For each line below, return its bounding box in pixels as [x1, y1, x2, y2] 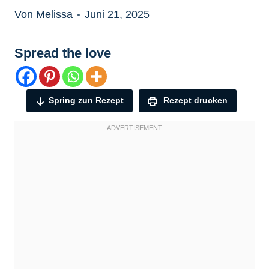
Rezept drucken [161, 95, 228, 106]
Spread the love [14, 46, 111, 61]
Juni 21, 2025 [85, 8, 150, 21]
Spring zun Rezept [49, 95, 124, 106]
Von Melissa [14, 8, 73, 21]
